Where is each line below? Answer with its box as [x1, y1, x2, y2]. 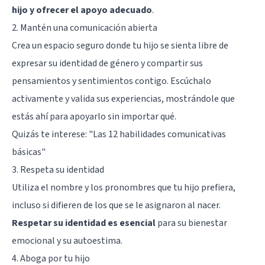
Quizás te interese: [12, 127, 89, 141]
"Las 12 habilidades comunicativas [89, 127, 226, 141]
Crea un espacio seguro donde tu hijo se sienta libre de [12, 38, 228, 52]
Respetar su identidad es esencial [12, 216, 156, 230]
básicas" [12, 145, 46, 159]
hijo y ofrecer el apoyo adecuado [12, 3, 152, 17]
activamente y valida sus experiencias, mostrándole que [12, 92, 235, 105]
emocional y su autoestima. [12, 234, 122, 247]
